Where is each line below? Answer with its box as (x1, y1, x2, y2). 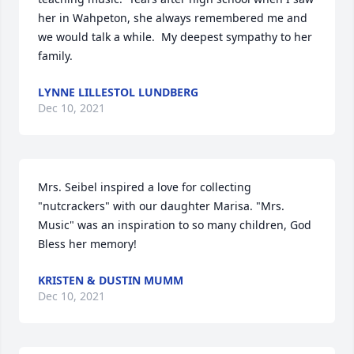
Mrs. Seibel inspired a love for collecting (38, 179, 251, 195)
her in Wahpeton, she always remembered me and (38, 10, 307, 26)
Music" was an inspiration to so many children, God (38, 217, 311, 233)
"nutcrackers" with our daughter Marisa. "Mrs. (38, 198, 284, 214)
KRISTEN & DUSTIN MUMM (38, 273, 183, 288)
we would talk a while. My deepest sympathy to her (38, 29, 312, 45)
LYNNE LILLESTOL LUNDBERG (38, 85, 198, 100)
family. (38, 48, 73, 64)
